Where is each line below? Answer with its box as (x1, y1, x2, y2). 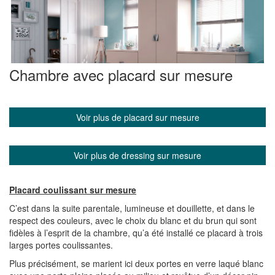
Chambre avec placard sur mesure (9, 63, 233, 85)
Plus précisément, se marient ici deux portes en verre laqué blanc (9, 257, 263, 269)
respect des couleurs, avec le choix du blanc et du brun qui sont (9, 214, 257, 227)
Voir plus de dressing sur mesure (74, 149, 201, 161)
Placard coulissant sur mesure (9, 183, 136, 196)
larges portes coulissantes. (9, 238, 113, 251)
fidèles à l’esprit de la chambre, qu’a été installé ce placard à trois (9, 226, 263, 239)
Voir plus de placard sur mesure (76, 110, 199, 123)
